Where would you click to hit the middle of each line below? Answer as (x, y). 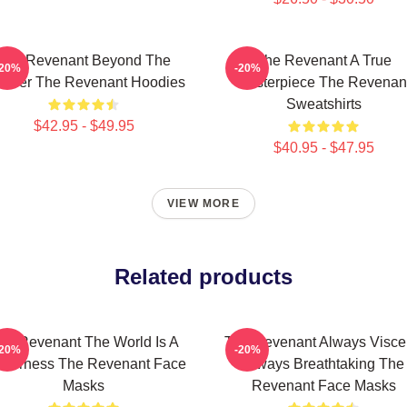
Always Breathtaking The (323, 364)
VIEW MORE (203, 203)
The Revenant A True (323, 60)
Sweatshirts (323, 104)
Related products (203, 277)
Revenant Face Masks (323, 386)
